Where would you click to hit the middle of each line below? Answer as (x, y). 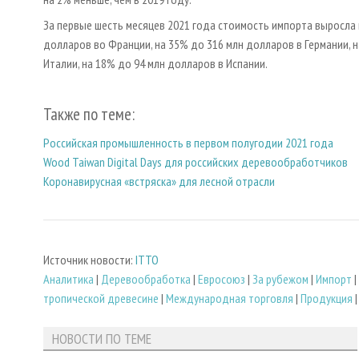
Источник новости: (89, 260)
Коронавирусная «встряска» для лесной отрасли (159, 181)
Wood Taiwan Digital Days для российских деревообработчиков (196, 161)
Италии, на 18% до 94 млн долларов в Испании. (155, 64)
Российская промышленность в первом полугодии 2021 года (188, 142)
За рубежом (280, 279)
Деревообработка (146, 279)
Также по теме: (89, 115)
